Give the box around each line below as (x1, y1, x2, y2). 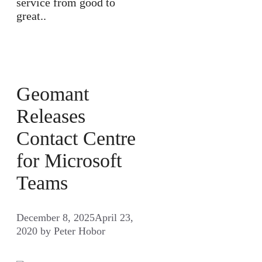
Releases (16, 105, 85, 127)
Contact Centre (16, 127, 136, 149)
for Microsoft (16, 149, 122, 171)
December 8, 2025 (16, 212, 95, 224)
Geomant (16, 82, 89, 105)
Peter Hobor (54, 225, 105, 237)
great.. (16, 9, 46, 22)
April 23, (95, 212, 133, 224)
